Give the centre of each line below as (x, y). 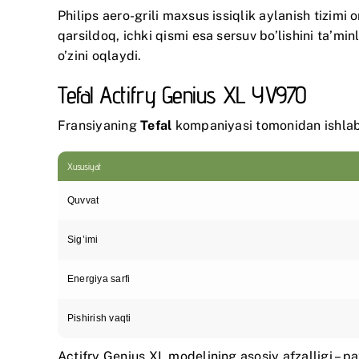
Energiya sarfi (99, 278)
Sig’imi (83, 239)
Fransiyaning (99, 125)
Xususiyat (84, 166)
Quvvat (83, 200)
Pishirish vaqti (99, 318)
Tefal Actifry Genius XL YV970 (182, 94)
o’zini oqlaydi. (100, 55)
